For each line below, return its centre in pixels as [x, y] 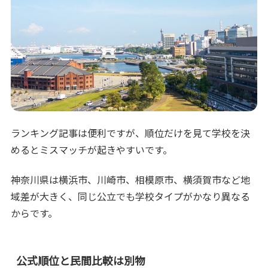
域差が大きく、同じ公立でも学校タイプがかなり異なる [131, 197]
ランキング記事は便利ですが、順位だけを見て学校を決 [131, 133]
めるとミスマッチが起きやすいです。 [92, 150]
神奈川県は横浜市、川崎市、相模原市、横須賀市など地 [131, 180]
